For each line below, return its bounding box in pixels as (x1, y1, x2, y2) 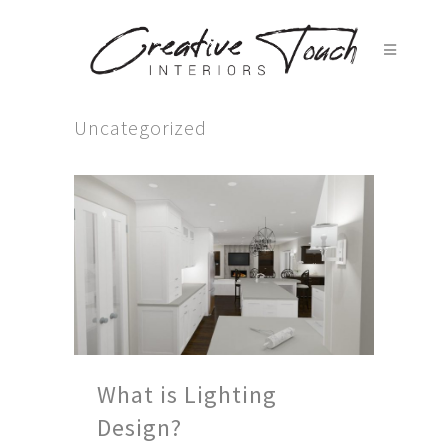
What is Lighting (97, 379, 277, 411)
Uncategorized (74, 115, 207, 140)
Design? (97, 412, 182, 444)
